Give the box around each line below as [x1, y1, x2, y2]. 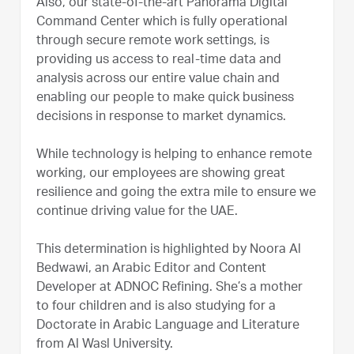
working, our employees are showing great [36, 168, 285, 181]
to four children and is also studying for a [36, 300, 276, 314]
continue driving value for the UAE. [36, 205, 238, 219]
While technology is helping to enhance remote [36, 149, 312, 162]
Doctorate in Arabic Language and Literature [36, 319, 299, 333]
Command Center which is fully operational [36, 16, 288, 29]
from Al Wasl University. [36, 338, 173, 352]
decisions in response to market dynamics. [36, 111, 289, 124]
